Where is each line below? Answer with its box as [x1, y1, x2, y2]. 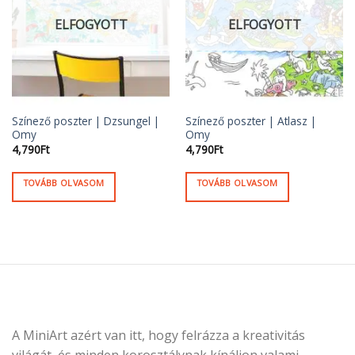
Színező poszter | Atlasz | [185, 113, 316, 129]
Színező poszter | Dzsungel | [11, 113, 159, 129]
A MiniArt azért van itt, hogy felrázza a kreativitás [12, 326, 305, 345]
